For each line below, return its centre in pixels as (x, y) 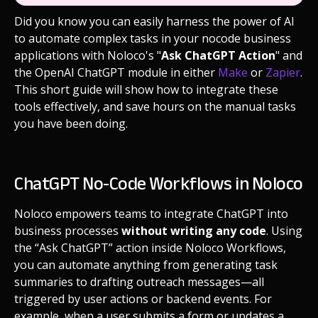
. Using (284, 231)
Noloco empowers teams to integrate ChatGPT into (151, 214)
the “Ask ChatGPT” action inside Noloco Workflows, (150, 248)
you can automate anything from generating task (146, 265)
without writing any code (194, 231)
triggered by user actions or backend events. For (143, 299)
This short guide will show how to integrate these (146, 90)
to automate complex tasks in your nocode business (153, 39)
